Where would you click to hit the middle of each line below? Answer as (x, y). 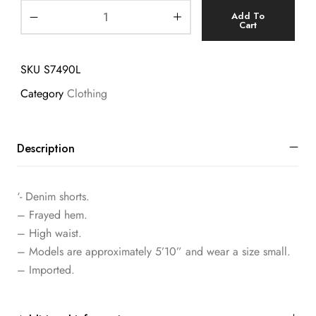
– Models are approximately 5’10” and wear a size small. (154, 252)
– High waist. (49, 233)
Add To (248, 16)
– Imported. (46, 270)
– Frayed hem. (52, 215)
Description (46, 149)
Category (42, 93)
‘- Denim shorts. (53, 197)
